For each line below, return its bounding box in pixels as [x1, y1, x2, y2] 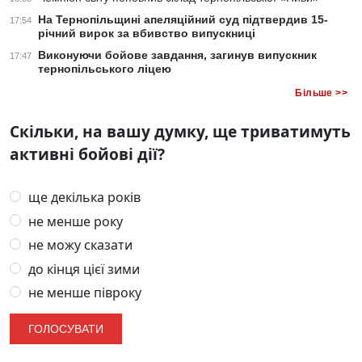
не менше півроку [25, 284, 142, 302]
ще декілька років [25, 188, 141, 207]
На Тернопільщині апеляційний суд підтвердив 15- [38, 13, 328, 27]
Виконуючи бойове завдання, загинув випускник [38, 48, 317, 62]
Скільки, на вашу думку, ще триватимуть [10, 120, 351, 143]
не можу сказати [25, 236, 133, 255]
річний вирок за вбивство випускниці [38, 27, 255, 40]
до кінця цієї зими [25, 259, 141, 278]
